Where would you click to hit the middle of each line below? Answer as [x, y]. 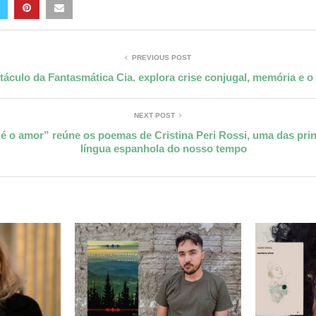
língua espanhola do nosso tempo [163, 149]
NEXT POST [154, 116]
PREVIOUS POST [162, 58]
